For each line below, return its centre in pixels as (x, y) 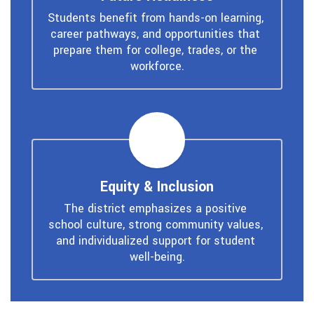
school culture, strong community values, (155, 224)
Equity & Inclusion (157, 186)
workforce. (157, 66)
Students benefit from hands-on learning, (155, 18)
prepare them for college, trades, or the (155, 50)
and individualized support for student (155, 240)
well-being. (157, 257)
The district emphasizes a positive (155, 208)
